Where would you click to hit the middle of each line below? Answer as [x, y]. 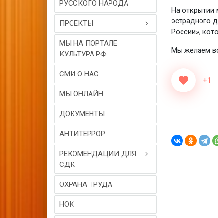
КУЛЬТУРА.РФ [83, 54]
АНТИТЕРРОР [82, 134]
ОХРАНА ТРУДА [86, 184]
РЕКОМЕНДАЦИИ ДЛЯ [98, 154]
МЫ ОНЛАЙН [81, 94]
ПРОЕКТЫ [76, 23]
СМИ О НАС [79, 74]
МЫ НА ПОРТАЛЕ [88, 43]
